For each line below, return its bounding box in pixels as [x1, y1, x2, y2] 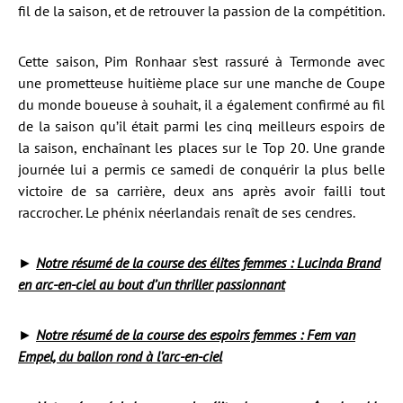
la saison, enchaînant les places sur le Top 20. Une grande [18, 139, 385, 157]
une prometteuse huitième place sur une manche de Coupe [18, 74, 385, 92]
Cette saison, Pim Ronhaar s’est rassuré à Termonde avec [18, 52, 385, 70]
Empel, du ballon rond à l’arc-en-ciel [18, 347, 222, 365]
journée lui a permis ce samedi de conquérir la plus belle [18, 160, 385, 178]
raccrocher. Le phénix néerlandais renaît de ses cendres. [18, 203, 355, 221]
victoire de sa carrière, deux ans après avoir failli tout [18, 182, 385, 200]
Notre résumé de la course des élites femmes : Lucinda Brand [36, 254, 381, 272]
